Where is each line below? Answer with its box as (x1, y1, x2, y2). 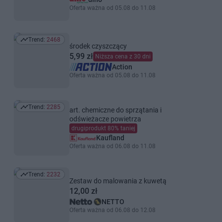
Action (111, 63, 132, 71)
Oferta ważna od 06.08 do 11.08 (69, 143, 156, 150)
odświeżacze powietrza (69, 115, 141, 123)
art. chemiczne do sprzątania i (69, 106, 162, 114)
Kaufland (96, 134, 124, 142)
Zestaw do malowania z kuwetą (69, 177, 166, 185)
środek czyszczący (69, 42, 127, 50)
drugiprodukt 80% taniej (71, 125, 135, 132)
